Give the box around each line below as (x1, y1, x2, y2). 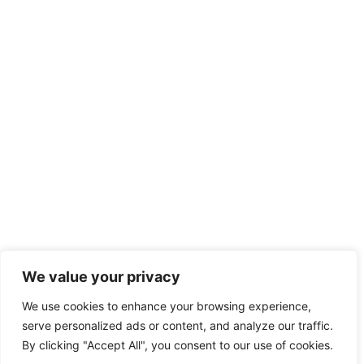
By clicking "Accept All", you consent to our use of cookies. (22, 338, 333, 352)
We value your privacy (22, 268, 180, 285)
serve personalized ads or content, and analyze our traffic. (22, 318, 333, 332)
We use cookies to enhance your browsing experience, (22, 299, 311, 313)
